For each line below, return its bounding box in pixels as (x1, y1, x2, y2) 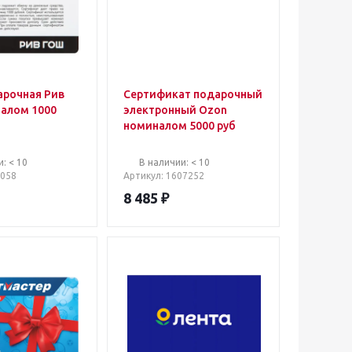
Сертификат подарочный (123, 88, 262, 101)
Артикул (123, 170, 161, 181)
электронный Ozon (123, 104, 227, 116)
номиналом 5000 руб (123, 119, 236, 132)
